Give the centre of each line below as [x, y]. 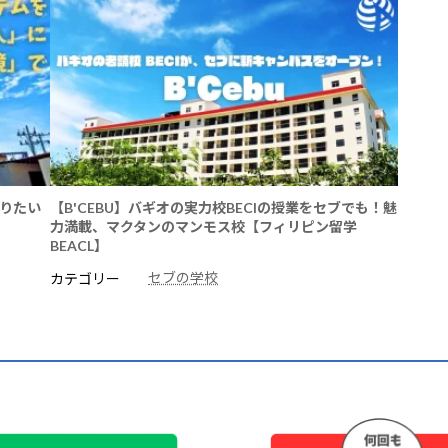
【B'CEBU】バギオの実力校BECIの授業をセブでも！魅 [224, 207]
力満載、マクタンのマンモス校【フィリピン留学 [204, 226]
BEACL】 [79, 245]
